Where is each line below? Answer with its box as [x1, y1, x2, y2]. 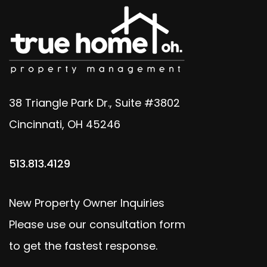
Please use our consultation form [9, 217, 185, 232]
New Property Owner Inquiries [9, 195, 164, 210]
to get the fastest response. [9, 238, 157, 253]
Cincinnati [9, 117, 62, 132]
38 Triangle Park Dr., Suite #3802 [9, 95, 180, 110]
